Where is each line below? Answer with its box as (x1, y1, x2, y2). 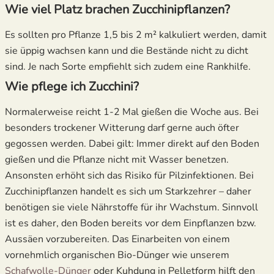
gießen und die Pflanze (5, 152, 108, 166)
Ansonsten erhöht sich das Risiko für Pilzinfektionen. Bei (5, 168, 254, 182)
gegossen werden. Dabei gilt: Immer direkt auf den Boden (5, 136, 259, 150)
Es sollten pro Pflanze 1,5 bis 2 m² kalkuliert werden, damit (5, 28, 267, 42)
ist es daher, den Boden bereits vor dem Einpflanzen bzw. (5, 216, 256, 230)
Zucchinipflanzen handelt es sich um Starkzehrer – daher (5, 184, 251, 198)
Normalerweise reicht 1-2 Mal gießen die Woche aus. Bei (5, 105, 259, 119)
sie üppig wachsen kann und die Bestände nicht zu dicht (5, 43, 248, 57)
